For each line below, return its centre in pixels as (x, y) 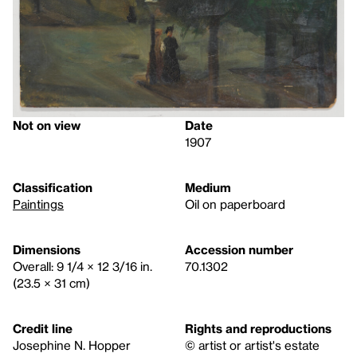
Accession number (239, 250)
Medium (208, 188)
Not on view (47, 126)
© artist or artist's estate (252, 345)
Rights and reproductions (258, 329)
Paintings (38, 204)
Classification (53, 188)
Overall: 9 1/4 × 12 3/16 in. (82, 267)
